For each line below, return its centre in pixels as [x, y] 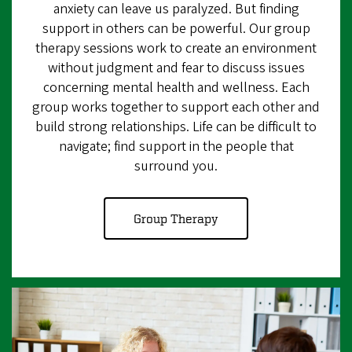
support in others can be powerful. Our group [176, 28]
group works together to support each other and [176, 107]
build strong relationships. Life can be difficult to [176, 126]
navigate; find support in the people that [176, 146]
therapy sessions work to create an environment [176, 48]
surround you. [176, 166]
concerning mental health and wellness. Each [176, 87]
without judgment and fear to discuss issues [176, 68]
